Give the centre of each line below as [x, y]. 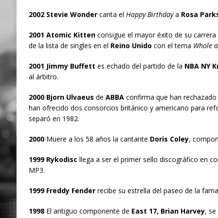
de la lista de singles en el [69, 46]
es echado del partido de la [140, 66]
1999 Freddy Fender [62, 191]
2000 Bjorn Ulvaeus [61, 97]
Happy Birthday [148, 15]
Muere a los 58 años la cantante [96, 139]
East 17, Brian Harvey [168, 211]
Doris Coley [168, 139]
